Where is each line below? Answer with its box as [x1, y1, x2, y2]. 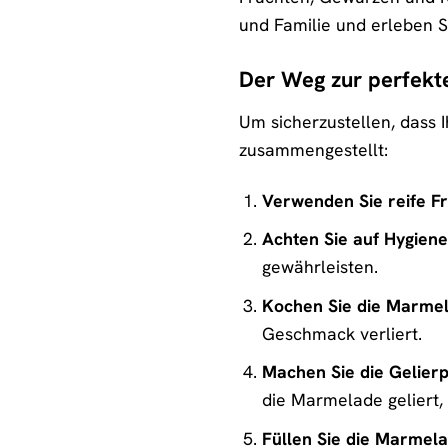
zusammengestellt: [239, 137, 388, 161]
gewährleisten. [261, 255, 378, 279]
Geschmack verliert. [261, 321, 422, 345]
